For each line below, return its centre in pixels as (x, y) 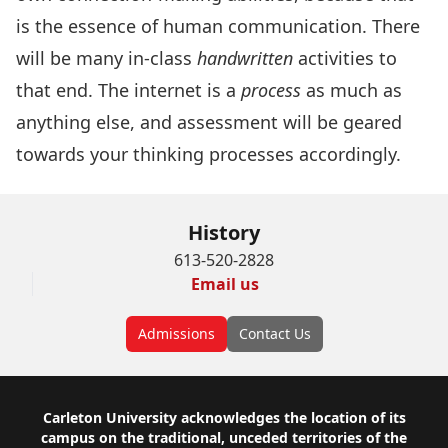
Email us (224, 284)
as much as (354, 90)
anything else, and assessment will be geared (209, 122)
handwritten (245, 58)
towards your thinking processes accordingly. (208, 154)
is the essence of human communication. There (218, 26)
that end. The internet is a (128, 90)
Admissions (176, 333)
